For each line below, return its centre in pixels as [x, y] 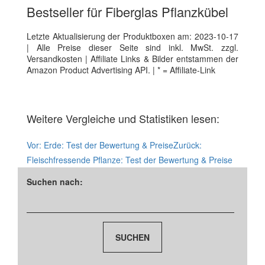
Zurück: [188, 145]
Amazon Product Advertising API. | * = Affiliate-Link [121, 70]
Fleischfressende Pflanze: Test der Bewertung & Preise [130, 159]
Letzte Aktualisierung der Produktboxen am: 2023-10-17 [132, 36]
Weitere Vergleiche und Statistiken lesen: [123, 118]
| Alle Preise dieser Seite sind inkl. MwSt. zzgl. [132, 47]
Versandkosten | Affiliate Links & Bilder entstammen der [132, 58]
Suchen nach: [55, 181]
